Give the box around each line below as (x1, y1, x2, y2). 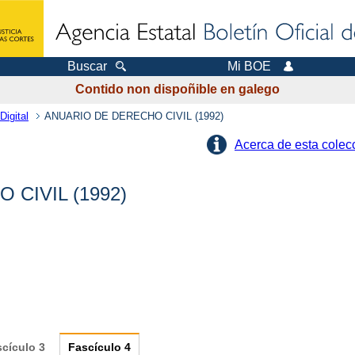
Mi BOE (227, 59, 271, 73)
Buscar (67, 59, 107, 73)
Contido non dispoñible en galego (75, 82, 280, 97)
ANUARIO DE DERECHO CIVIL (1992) (44, 109, 223, 122)
